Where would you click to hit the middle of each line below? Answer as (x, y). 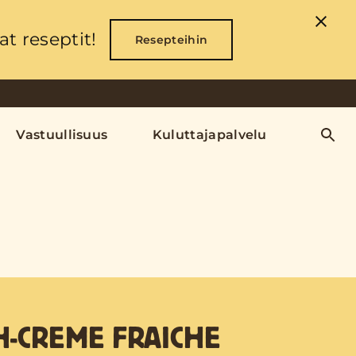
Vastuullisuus (62, 135)
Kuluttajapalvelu (209, 135)
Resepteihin (171, 39)
